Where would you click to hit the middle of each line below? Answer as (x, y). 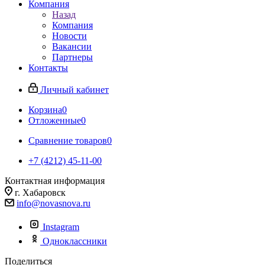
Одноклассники (75, 241)
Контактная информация (55, 181)
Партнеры (72, 57)
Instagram (61, 227)
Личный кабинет (75, 90)
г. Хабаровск (40, 193)
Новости (70, 36)
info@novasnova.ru (54, 203)
